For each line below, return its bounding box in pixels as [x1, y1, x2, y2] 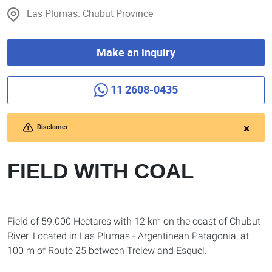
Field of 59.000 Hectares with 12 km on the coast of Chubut [7, 216, 260, 228]
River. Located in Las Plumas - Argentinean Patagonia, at [7, 230, 249, 242]
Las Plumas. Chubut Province [27, 7, 153, 20]
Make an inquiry [97, 45, 175, 60]
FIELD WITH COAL [7, 159, 194, 185]
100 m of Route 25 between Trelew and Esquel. [7, 245, 207, 257]
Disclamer [36, 122, 68, 132]
